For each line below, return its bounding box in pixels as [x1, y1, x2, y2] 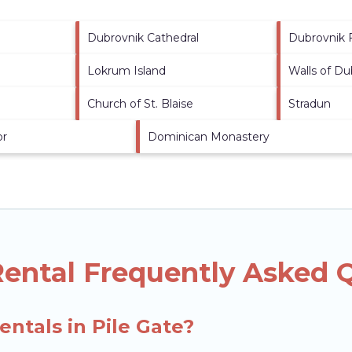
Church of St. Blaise [86, 96, 193, 111]
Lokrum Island [86, 63, 166, 78]
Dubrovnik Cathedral [86, 30, 199, 45]
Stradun [288, 96, 332, 111]
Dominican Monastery [147, 129, 269, 144]
